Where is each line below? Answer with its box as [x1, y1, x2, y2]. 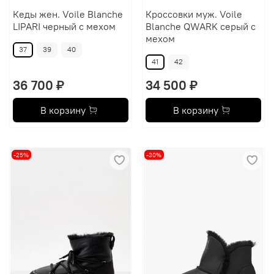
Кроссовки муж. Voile [145, 7, 242, 20]
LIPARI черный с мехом [12, 20, 116, 32]
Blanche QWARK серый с [145, 20, 256, 32]
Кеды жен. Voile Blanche [12, 7, 123, 20]
